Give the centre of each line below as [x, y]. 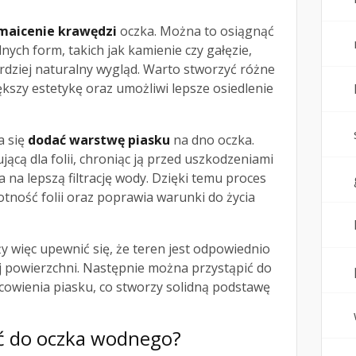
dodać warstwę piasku [99, 140]
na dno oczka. [212, 140]
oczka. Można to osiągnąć [195, 31]
